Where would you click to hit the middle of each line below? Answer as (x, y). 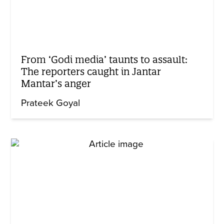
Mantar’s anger (56, 83)
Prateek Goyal (51, 103)
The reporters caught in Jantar (91, 71)
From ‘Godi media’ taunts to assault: (104, 59)
